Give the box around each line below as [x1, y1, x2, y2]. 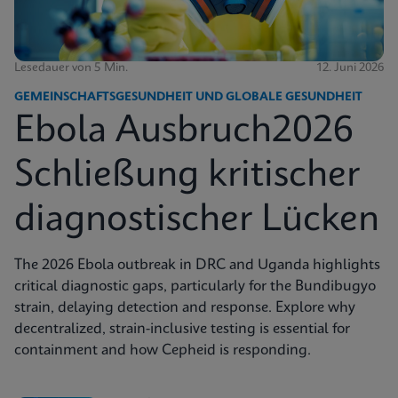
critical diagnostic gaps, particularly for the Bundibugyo [14, 279, 376, 295]
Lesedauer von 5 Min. [14, 62, 128, 75]
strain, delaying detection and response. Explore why [14, 300, 355, 316]
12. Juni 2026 [316, 62, 384, 75]
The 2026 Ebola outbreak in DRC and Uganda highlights [14, 258, 380, 274]
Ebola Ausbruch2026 [14, 113, 354, 151]
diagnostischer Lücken [14, 202, 379, 240]
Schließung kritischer [14, 157, 360, 195]
